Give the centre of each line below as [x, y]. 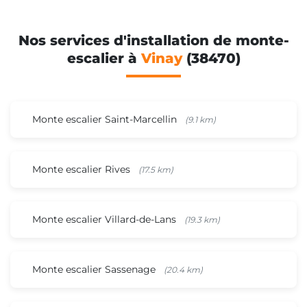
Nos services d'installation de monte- [153, 40]
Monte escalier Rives [83, 169]
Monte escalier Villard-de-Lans [106, 219]
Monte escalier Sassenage [95, 269]
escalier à [104, 58]
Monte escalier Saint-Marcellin [106, 119]
